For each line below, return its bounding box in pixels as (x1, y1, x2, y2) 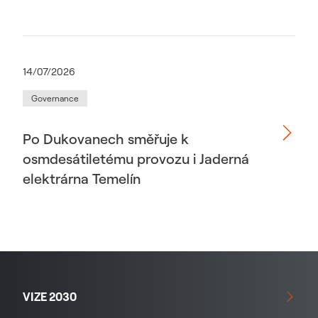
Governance (31, 93, 79, 104)
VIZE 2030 (23, 290, 77, 305)
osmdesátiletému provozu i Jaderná (23, 150, 249, 168)
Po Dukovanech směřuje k (23, 130, 189, 148)
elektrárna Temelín (23, 170, 141, 188)
